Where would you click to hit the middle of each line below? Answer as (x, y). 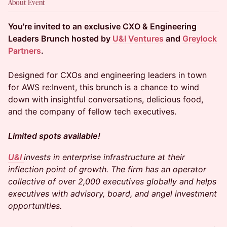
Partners (25, 51)
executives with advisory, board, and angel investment (112, 194)
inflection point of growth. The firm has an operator (107, 169)
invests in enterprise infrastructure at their (104, 157)
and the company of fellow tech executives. (92, 111)
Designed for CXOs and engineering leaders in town (107, 75)
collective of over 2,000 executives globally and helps (112, 181)
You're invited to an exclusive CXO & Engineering (102, 26)
